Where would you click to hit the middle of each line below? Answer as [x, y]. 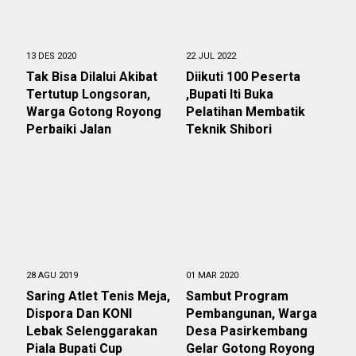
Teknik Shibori [229, 129]
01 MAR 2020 [212, 275]
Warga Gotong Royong [94, 111]
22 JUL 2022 [211, 56]
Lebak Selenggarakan [92, 331]
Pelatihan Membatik [246, 111]
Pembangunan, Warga [252, 313]
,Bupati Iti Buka [230, 94]
